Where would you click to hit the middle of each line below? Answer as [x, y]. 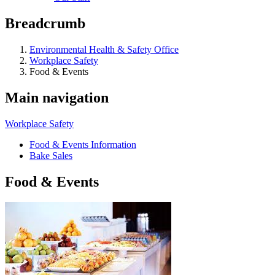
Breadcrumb [45, 23]
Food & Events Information [83, 144]
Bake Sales [51, 155]
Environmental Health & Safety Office [104, 49]
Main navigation [57, 97]
